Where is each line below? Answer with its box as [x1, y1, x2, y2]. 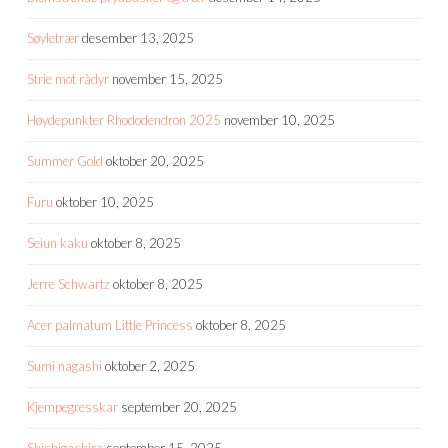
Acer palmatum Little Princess [27, 316, 193, 333]
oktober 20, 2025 [106, 152, 204, 169]
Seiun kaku [27, 234, 88, 251]
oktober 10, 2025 [56, 193, 154, 210]
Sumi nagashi [27, 357, 102, 374]
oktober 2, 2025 [105, 357, 195, 374]
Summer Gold [27, 152, 103, 169]
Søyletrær [27, 29, 79, 46]
